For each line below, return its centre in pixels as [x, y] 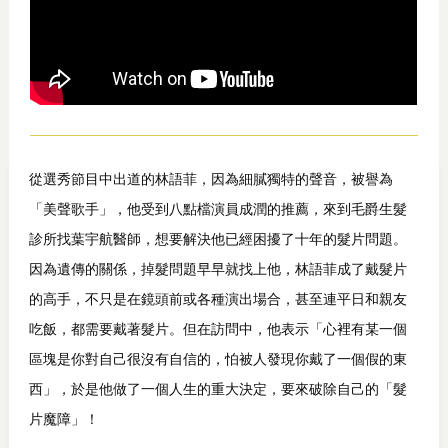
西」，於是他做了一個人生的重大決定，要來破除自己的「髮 [217, 388]
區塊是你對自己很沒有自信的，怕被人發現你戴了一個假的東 [217, 358]
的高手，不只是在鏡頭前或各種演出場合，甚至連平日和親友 [217, 298]
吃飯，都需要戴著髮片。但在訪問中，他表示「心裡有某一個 [217, 328]
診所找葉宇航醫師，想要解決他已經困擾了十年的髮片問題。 [217, 238]
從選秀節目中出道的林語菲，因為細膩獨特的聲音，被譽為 [210, 178]
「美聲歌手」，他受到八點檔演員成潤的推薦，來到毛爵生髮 [217, 208]
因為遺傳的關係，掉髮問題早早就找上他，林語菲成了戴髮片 [217, 268]
